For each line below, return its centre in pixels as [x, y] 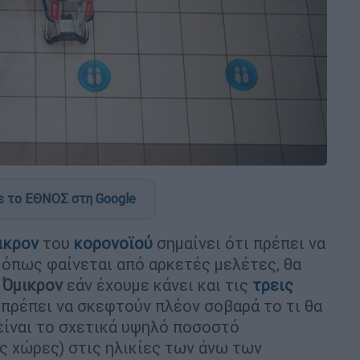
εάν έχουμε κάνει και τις [157, 284]
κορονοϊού [115, 243]
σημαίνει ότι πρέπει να [241, 243]
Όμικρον [33, 284]
